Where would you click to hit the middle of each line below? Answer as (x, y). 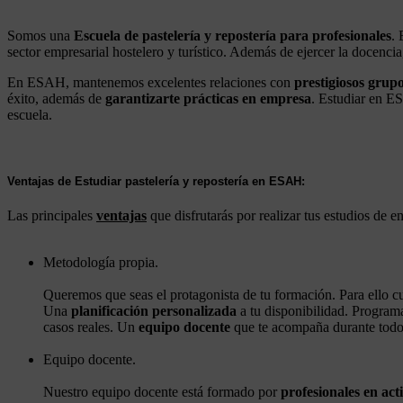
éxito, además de (56, 99)
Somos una (40, 36)
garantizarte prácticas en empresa (208, 99)
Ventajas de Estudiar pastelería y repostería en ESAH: (156, 181)
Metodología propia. (101, 262)
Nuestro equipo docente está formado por (162, 391)
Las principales (52, 215)
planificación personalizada (154, 310)
